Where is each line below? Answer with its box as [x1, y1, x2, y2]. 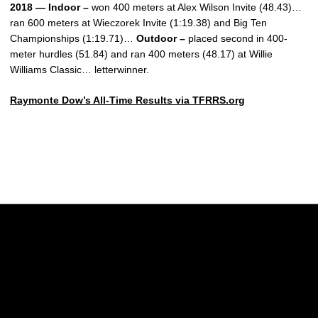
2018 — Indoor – [10, 1, 89, 13]
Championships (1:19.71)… [10, 33, 136, 44]
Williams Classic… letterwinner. [10, 64, 149, 75]
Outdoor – [136, 33, 185, 44]
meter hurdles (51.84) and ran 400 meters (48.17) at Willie [10, 48, 273, 60]
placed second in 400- [185, 33, 287, 44]
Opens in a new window [83, 261, 190, 273]
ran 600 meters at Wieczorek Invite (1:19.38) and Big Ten [10, 17, 267, 28]
